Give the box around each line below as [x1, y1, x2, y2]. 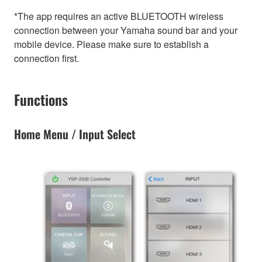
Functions [14, 88, 68, 110]
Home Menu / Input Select [14, 125, 136, 143]
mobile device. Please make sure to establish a [14, 37, 209, 51]
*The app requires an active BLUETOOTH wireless [14, 9, 223, 23]
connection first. [14, 51, 79, 65]
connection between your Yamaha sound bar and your [14, 23, 237, 37]
